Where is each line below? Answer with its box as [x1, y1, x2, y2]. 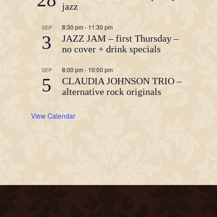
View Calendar [31, 111, 76, 121]
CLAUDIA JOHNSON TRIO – [62, 76, 182, 86]
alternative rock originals [62, 86, 161, 97]
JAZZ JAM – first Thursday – [62, 33, 179, 44]
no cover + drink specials [62, 44, 161, 54]
